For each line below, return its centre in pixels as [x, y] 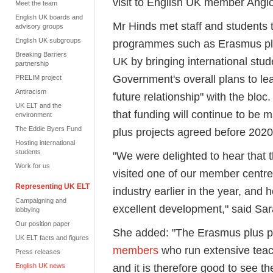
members [136, 250]
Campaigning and [41, 200]
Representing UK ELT [52, 186]
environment [34, 115]
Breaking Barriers [41, 54]
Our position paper [43, 224]
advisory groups [39, 26]
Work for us [33, 166]
